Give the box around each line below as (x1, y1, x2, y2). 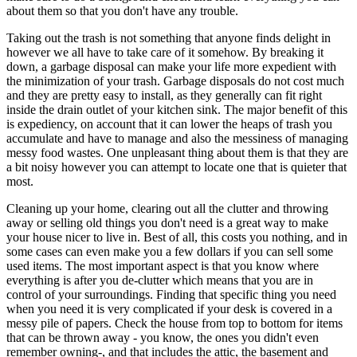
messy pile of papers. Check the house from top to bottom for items (6, 316, 343, 330)
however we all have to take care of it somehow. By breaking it (6, 45, 324, 59)
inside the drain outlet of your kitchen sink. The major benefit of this (6, 103, 347, 116)
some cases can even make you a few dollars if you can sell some (6, 245, 333, 258)
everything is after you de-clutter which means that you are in (6, 273, 313, 287)
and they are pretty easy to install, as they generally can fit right (6, 88, 322, 102)
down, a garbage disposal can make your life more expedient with (6, 60, 336, 73)
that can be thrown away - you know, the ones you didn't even (6, 331, 319, 344)
